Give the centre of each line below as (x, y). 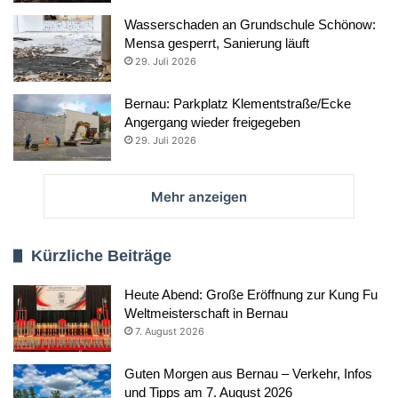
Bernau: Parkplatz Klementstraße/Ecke (238, 103)
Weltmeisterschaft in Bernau (206, 313)
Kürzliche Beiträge (101, 255)
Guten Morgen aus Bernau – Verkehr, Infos (248, 373)
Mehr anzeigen (199, 196)
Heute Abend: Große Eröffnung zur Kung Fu (251, 294)
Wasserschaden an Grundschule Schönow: (250, 24)
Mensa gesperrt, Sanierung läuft (217, 43)
